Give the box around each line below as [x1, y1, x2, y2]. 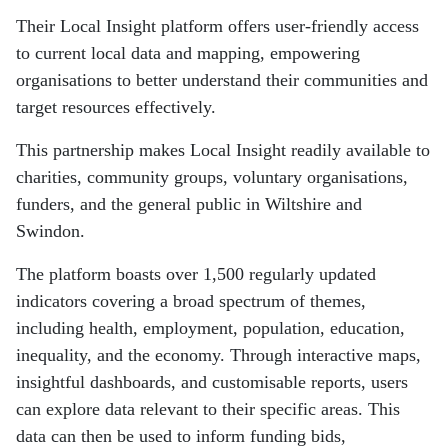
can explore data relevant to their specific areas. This [16, 399, 400, 420]
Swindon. [16, 221, 85, 242]
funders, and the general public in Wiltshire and [16, 194, 362, 215]
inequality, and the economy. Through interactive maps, [16, 345, 421, 366]
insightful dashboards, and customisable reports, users [16, 372, 408, 393]
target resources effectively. [16, 97, 216, 118]
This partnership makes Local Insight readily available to [16, 140, 430, 161]
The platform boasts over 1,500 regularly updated [16, 264, 376, 285]
